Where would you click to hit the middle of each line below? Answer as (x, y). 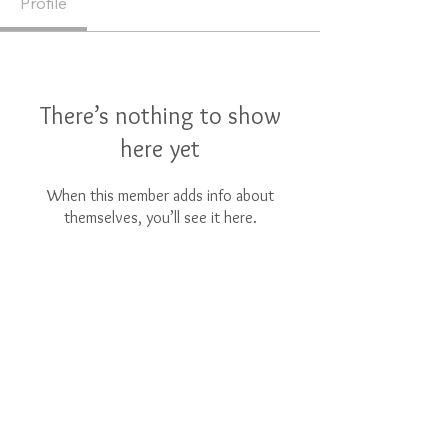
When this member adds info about (160, 195)
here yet (160, 148)
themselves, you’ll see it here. (160, 217)
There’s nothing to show (160, 115)
